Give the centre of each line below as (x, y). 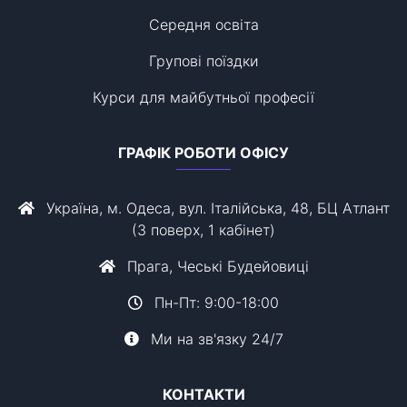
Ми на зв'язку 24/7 (214, 339)
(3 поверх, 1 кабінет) (203, 230)
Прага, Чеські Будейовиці (215, 267)
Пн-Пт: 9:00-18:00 (214, 303)
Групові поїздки (203, 61)
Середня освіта (203, 25)
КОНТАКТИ (203, 395)
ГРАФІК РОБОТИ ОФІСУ (203, 153)
